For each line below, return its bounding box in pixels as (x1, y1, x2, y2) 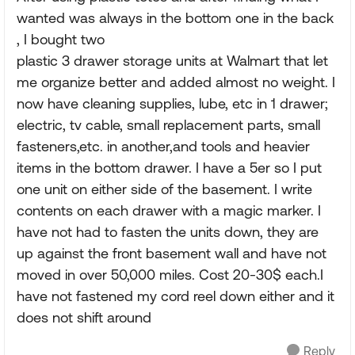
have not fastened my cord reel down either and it (17, 288, 334, 305)
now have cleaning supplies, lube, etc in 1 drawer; (17, 95, 328, 113)
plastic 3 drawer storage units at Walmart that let (17, 52, 328, 70)
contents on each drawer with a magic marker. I (17, 202, 321, 219)
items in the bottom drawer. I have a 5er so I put (17, 159, 322, 177)
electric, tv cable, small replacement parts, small (17, 116, 320, 134)
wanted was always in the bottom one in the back (17, 10, 334, 27)
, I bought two (17, 31, 105, 48)
